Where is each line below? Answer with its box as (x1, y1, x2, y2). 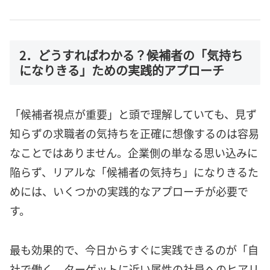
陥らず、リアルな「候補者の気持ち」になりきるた (10, 164, 259, 180)
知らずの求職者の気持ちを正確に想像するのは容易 (10, 125, 259, 142)
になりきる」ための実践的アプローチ (19, 61, 224, 79)
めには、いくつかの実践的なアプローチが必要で (10, 183, 248, 199)
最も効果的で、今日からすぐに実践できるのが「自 (10, 241, 259, 257)
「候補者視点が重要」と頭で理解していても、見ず (10, 106, 257, 122)
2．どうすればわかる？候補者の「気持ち (19, 46, 243, 64)
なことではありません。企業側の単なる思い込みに (10, 145, 258, 161)
